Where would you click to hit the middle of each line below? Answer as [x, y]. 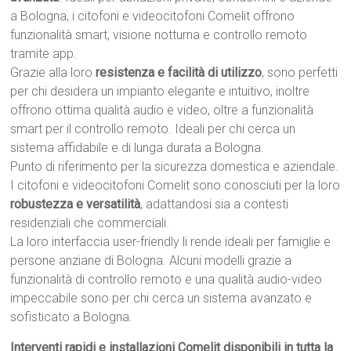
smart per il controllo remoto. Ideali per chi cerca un [153, 129]
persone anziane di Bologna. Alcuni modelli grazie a [151, 261]
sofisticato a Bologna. [72, 317]
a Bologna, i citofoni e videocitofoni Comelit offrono [153, 16]
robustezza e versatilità [76, 204]
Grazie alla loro [53, 72]
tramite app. [44, 54]
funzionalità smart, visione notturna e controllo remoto [159, 35]
